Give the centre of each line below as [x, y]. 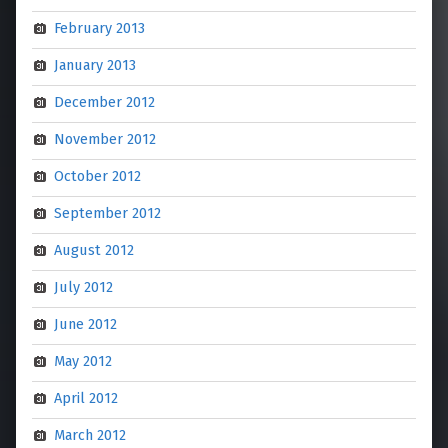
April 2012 [86, 398]
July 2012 [84, 287]
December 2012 [105, 102]
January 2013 [95, 65]
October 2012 [98, 176]
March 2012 [90, 435]
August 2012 [94, 250]
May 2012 [83, 361]
